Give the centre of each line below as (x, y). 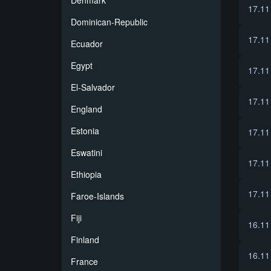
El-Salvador (93, 87)
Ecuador (87, 44)
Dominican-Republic (109, 22)
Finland (85, 240)
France (84, 261)
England (87, 109)
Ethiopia (86, 174)
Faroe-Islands (97, 196)
